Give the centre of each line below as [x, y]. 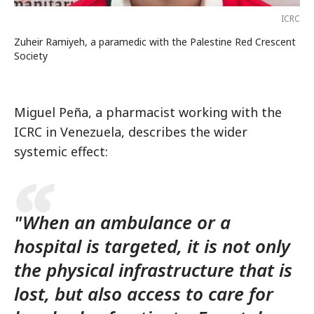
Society [31, 56]
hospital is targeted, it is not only [152, 246]
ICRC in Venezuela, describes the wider [131, 132]
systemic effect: [61, 151]
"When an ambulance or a [122, 222]
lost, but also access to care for [144, 294]
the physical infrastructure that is [153, 270]
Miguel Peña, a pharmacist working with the [148, 112]
